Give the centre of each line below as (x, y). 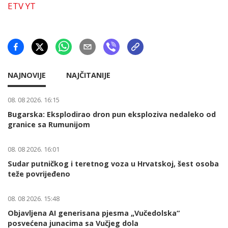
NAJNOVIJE (27, 75)
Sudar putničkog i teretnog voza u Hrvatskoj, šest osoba (113, 164)
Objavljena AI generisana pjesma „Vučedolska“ (94, 213)
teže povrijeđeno (39, 174)
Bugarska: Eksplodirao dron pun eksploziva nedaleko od (112, 114)
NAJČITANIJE (88, 75)
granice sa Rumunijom (49, 124)
